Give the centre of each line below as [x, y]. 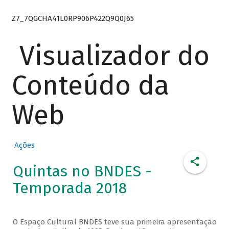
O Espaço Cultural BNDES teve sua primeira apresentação [114, 222]
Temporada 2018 [70, 188]
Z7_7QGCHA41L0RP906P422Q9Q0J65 [73, 18]
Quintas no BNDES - [82, 171]
